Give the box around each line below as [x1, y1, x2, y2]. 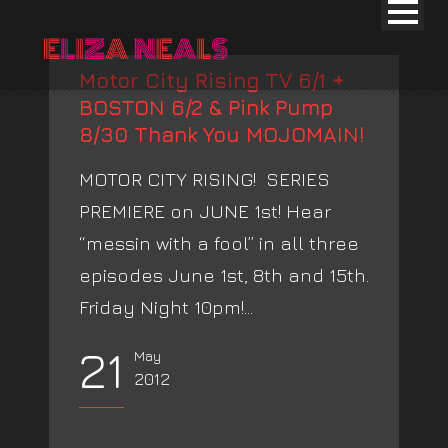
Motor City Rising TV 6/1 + [79, 68, 345, 93]
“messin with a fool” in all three [79, 232, 359, 254]
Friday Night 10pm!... [79, 296, 253, 318]
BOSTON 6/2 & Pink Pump [79, 95, 333, 120]
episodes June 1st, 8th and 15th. [79, 264, 369, 286]
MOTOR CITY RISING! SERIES [79, 168, 330, 190]
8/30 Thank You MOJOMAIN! [79, 122, 364, 147]
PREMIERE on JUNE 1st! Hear [79, 200, 331, 222]
